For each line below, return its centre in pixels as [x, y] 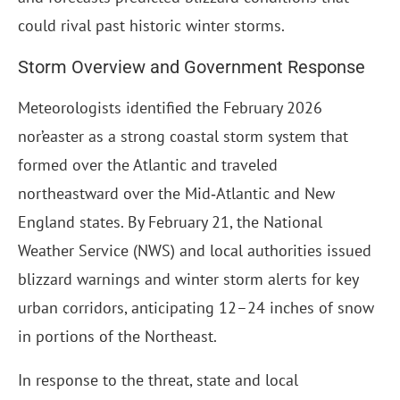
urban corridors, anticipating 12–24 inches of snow [196, 308]
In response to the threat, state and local [158, 380]
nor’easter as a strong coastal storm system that [183, 137]
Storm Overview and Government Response [192, 67]
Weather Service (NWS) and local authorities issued [195, 251]
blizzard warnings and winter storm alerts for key [188, 279]
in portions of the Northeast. [117, 337]
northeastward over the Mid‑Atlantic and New [176, 194]
